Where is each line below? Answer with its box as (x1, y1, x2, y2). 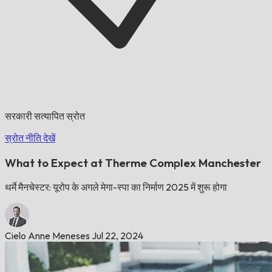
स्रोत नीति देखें (5, 132, 55, 144)
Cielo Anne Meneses (5, 229, 90, 242)
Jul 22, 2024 (92, 229, 143, 242)
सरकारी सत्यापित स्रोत (5, 110, 85, 122)
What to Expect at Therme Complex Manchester (5, 155, 261, 170)
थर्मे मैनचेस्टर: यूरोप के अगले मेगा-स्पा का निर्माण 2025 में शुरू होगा (5, 181, 227, 194)
